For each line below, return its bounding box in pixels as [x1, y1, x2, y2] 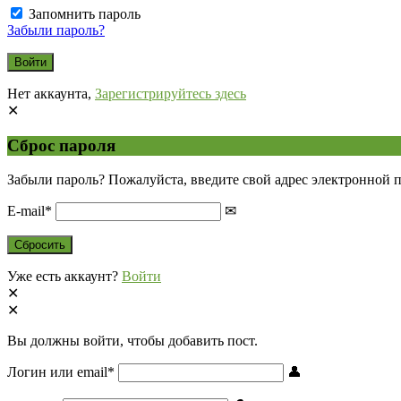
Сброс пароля [7, 135, 115, 155]
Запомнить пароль [29, 5, 141, 21]
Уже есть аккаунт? [7, 269, 122, 285]
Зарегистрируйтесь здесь [95, 85, 246, 101]
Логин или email [7, 364, 107, 380]
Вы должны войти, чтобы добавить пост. [7, 333, 258, 349]
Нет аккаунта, [7, 85, 95, 101]
